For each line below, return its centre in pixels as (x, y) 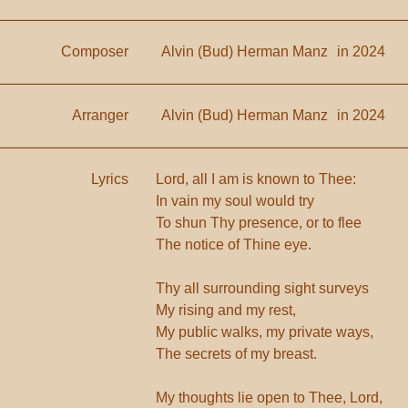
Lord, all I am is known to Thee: (256, 179)
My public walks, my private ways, (265, 332)
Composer (95, 51)
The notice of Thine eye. (234, 245)
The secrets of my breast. (237, 354)
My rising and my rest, (226, 310)
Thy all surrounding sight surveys (263, 288)
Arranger (101, 115)
